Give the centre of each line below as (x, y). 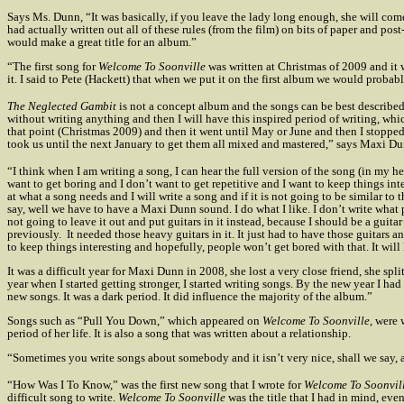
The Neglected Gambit (62, 106)
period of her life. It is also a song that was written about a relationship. (179, 333)
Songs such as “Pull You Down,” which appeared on (135, 321)
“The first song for (53, 66)
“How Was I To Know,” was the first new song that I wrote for (156, 385)
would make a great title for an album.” (102, 42)
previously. (36, 234)
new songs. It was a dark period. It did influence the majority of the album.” (190, 296)
